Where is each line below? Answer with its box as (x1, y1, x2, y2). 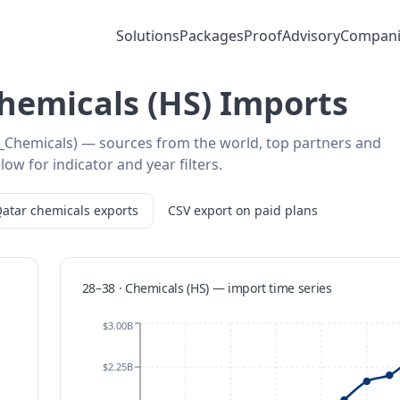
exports (94, 202, 138, 219)
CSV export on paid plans (168, 202, 318, 219)
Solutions (116, 26, 179, 46)
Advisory (282, 26, 340, 46)
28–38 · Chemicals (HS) (81, 279, 209, 296)
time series (265, 279, 332, 296)
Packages (179, 26, 244, 46)
